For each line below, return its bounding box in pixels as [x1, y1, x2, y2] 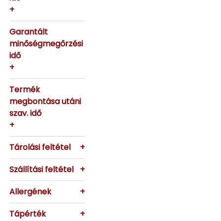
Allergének [9, 186, 52, 197]
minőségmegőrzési [9, 38, 83, 49]
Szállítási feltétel [9, 164, 74, 175]
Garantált [9, 26, 48, 37]
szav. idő [9, 108, 42, 119]
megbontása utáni [9, 96, 81, 107]
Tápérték [9, 208, 46, 220]
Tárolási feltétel [9, 142, 71, 153]
